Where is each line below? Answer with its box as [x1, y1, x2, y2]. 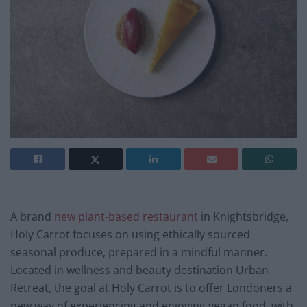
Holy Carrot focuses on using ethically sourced [10, 226, 250, 242]
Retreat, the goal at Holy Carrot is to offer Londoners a [10, 280, 292, 295]
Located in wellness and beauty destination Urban [10, 262, 269, 278]
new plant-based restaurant [54, 208, 198, 224]
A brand [10, 208, 54, 224]
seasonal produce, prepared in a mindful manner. [10, 244, 267, 260]
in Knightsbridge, [198, 208, 288, 224]
